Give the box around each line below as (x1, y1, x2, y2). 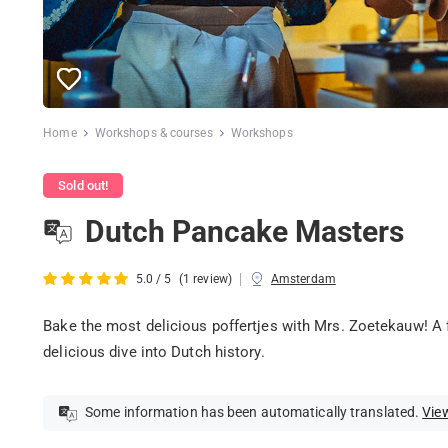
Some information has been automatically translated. (81, 404, 423, 421)
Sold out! (58, 178, 109, 194)
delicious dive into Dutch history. (43, 342, 265, 361)
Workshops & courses (94, 125, 213, 140)
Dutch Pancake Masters (84, 214, 404, 250)
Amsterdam (270, 272, 336, 287)
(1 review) (178, 272, 232, 287)
